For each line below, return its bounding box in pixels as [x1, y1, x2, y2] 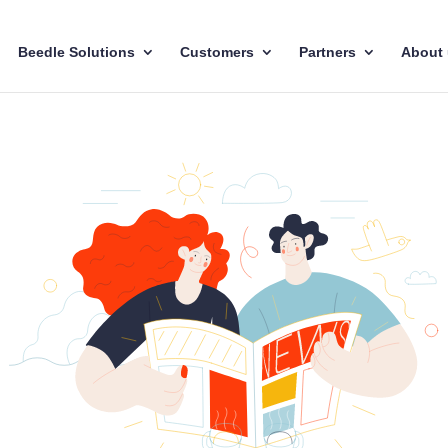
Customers [180, 44, 254, 60]
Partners [299, 44, 356, 60]
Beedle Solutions [18, 44, 135, 60]
